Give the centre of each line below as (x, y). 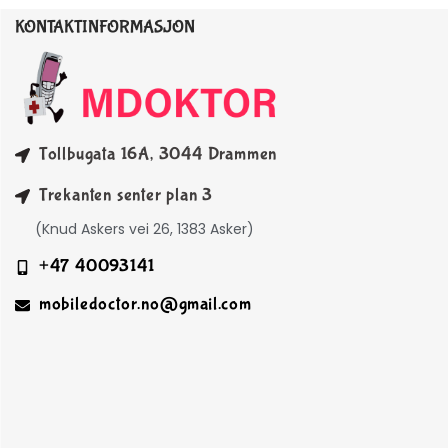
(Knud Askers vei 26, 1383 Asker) (134, 229)
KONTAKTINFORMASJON (105, 28)
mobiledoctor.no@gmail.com (145, 305)
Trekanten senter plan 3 (126, 196)
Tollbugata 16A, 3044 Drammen (158, 155)
